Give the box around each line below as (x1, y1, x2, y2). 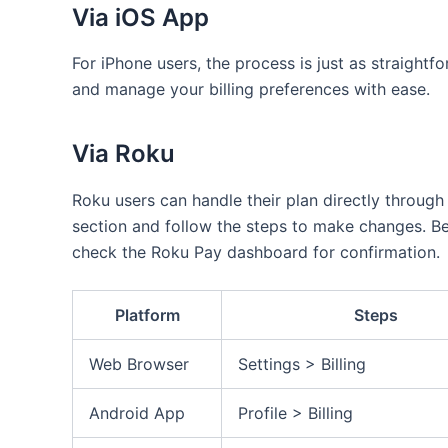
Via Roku (72, 139, 175, 169)
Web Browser (89, 354, 189, 375)
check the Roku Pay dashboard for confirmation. (72, 241, 440, 262)
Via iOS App (72, 3, 209, 33)
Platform (114, 305, 180, 326)
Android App (89, 403, 185, 424)
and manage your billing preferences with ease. (72, 79, 430, 100)
